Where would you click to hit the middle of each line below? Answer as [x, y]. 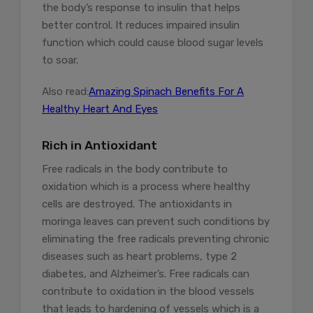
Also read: [65, 91]
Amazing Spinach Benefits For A [166, 91]
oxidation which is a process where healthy [146, 186]
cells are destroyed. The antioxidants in [137, 204]
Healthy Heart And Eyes [100, 109]
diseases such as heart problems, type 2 [139, 256]
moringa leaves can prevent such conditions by [156, 221]
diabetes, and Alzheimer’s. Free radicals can [146, 274]
